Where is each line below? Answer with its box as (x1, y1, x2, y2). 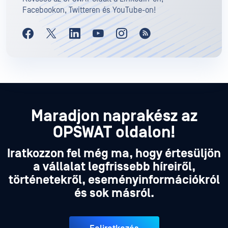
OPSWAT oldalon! (52, 123, 176, 142)
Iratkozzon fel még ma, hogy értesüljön (7, 147, 221, 161)
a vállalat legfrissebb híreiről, (33, 160, 195, 175)
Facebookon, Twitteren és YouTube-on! (22, 6, 156, 15)
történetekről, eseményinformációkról (8, 173, 220, 188)
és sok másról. (74, 186, 154, 201)
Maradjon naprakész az (31, 107, 197, 126)
